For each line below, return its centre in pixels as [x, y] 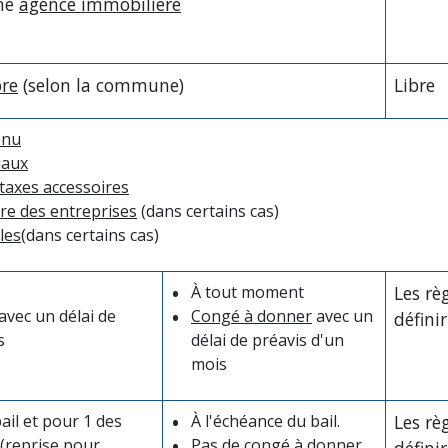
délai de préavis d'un [267, 339]
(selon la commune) [101, 84]
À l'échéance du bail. [265, 420]
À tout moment [247, 291]
